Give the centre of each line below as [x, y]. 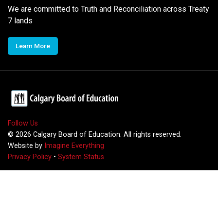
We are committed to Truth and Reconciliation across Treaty [109, 9]
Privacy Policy [30, 157]
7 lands [20, 20]
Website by [26, 145]
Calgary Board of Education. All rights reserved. [106, 134]
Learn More [33, 45]
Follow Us [23, 123]
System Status [81, 157]
